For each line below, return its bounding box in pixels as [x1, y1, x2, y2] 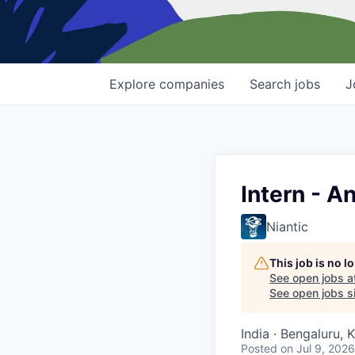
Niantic [266, 219, 308, 235]
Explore [109, 76, 159, 93]
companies [159, 76, 224, 93]
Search [250, 76, 295, 93]
